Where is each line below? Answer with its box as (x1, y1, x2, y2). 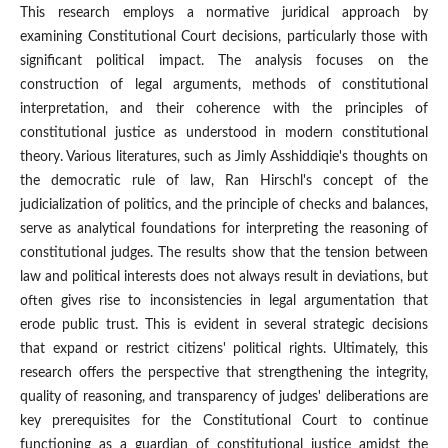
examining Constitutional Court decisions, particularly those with (19, 30, 429, 45)
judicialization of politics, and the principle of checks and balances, (19, 198, 429, 213)
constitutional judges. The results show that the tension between (19, 246, 429, 261)
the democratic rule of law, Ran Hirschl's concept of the (19, 174, 429, 189)
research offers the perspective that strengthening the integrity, (19, 366, 429, 381)
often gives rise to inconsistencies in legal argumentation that (19, 294, 429, 309)
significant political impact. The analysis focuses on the (19, 54, 429, 69)
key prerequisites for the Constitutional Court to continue (19, 414, 429, 429)
